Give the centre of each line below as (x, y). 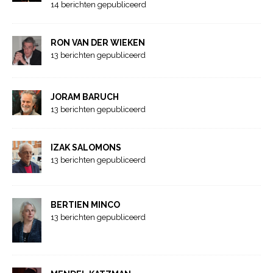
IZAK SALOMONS (86, 147)
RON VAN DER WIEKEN (98, 42)
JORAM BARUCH (85, 97)
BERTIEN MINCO (85, 205)
